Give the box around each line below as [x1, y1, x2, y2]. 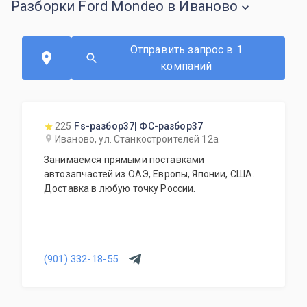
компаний [160, 60, 212, 73]
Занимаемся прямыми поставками [44, 154, 205, 165]
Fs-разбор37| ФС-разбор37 [74, 121, 204, 132]
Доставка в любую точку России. [44, 183, 196, 194]
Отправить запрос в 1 [130, 43, 243, 56]
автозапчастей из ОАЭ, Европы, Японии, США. [44, 169, 255, 180]
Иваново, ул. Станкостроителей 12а [55, 134, 219, 145]
